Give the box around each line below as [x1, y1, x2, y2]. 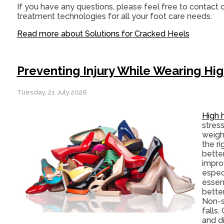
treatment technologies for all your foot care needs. [16, 11, 212, 21]
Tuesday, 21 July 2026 [16, 88, 87, 96]
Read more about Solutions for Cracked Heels [16, 29, 189, 39]
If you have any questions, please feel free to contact [16, 2, 220, 12]
